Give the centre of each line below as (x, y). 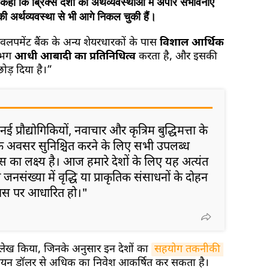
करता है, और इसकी (178, 57)
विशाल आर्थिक (192, 43)
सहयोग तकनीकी (187, 250)
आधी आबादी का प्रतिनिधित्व (77, 57)
